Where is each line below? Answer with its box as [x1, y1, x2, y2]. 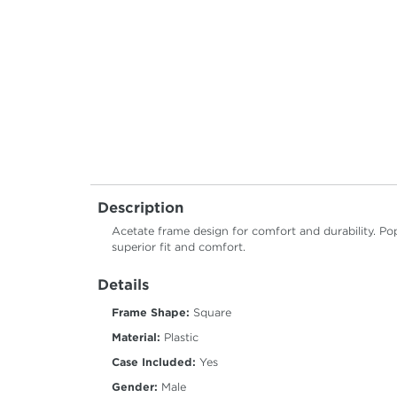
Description [97, 199, 183, 217]
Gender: [112, 380, 158, 394]
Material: [112, 331, 160, 345]
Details [97, 276, 149, 294]
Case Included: [112, 355, 196, 370]
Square [190, 306, 231, 320]
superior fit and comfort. [112, 240, 245, 254]
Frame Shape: [112, 306, 190, 320]
